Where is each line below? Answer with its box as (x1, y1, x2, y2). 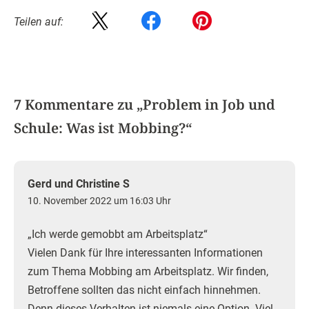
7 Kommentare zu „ (14, 95, 143, 114)
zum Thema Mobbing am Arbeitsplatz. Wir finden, (28, 264, 268, 278)
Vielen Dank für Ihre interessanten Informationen (28, 246, 263, 259)
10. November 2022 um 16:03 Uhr (28, 195, 171, 206)
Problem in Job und (143, 95, 275, 114)
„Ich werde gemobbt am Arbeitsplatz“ (28, 227, 208, 241)
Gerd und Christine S (28, 177, 130, 190)
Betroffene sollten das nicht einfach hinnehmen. (28, 283, 261, 297)
